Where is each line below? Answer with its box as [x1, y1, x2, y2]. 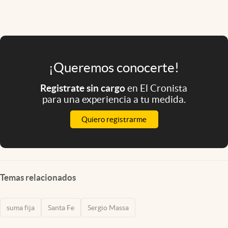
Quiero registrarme [81, 115, 147, 124]
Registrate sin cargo [40, 82, 128, 94]
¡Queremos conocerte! [49, 60, 179, 75]
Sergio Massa [88, 204, 129, 212]
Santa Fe [48, 204, 74, 212]
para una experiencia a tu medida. [42, 94, 186, 105]
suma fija [7, 204, 35, 212]
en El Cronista [127, 82, 188, 94]
